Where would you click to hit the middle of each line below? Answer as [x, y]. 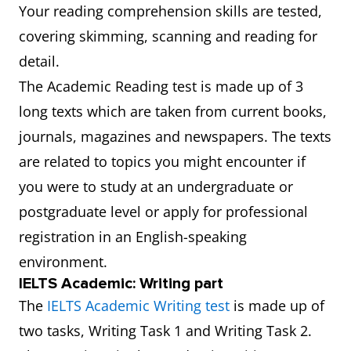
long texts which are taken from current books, [173, 111]
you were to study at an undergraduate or [156, 186]
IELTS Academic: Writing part [121, 284]
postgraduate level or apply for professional [163, 212]
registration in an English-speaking [133, 237]
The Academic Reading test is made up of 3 [161, 86]
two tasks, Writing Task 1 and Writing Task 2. [165, 331]
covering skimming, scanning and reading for [168, 36]
